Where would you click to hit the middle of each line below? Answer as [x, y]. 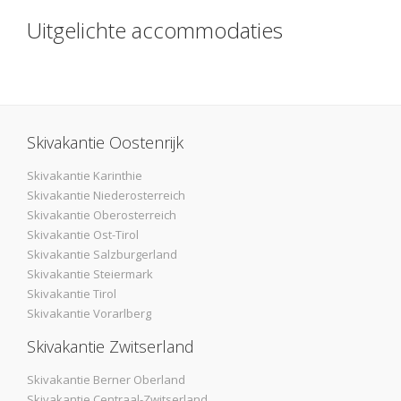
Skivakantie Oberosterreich [102, 215]
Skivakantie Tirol [72, 294]
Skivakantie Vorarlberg [89, 314]
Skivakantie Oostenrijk [105, 143]
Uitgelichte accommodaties [155, 30]
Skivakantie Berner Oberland [106, 380]
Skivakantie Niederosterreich [106, 196]
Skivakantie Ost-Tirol [83, 235]
